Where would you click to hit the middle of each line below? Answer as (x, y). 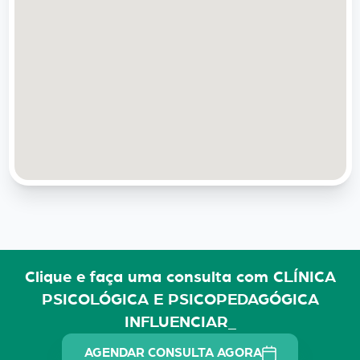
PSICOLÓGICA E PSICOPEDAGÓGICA (180, 299)
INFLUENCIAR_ (180, 322)
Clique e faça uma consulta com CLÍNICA (180, 277)
